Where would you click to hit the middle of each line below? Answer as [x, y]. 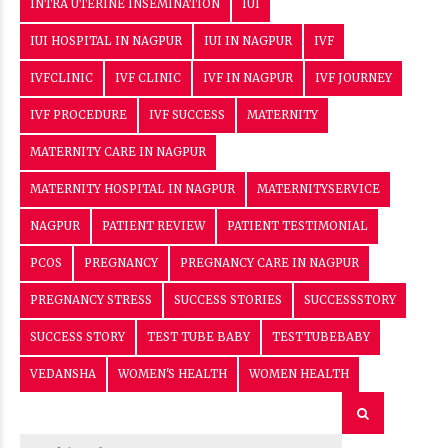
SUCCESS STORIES [228, 299]
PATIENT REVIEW [153, 225]
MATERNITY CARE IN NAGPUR [118, 151]
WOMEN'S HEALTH [172, 373]
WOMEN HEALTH [299, 373]
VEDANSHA [63, 373]
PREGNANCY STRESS [91, 299]
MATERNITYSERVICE [318, 188]
